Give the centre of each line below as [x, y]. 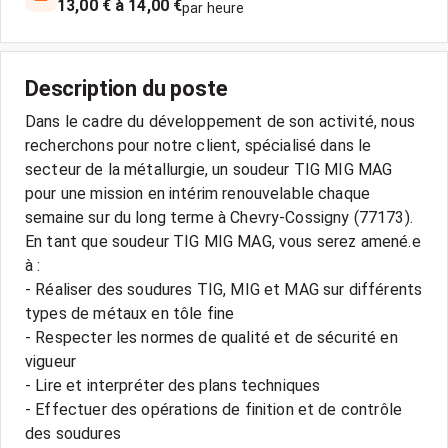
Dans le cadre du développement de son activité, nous [220, 121]
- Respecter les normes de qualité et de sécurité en [211, 337]
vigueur [51, 361]
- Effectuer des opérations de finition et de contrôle [213, 409]
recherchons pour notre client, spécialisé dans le [198, 145]
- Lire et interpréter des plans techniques [173, 385]
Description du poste [126, 88]
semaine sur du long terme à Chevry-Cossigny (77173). [219, 217]
